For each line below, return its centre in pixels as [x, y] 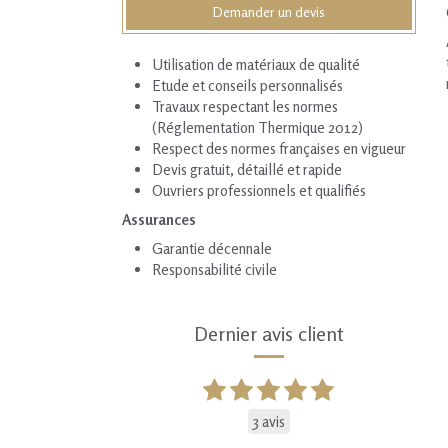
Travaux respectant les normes [245, 106]
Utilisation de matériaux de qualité [256, 64]
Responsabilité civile [214, 269]
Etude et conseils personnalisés [247, 85]
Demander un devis [268, 11]
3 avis [268, 421]
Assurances [159, 219]
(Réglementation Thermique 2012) [257, 127]
